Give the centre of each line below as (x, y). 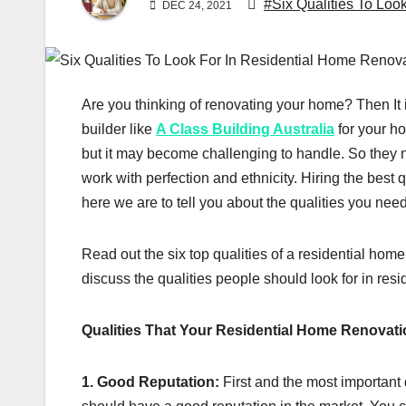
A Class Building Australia (245, 129)
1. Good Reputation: (150, 382)
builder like (119, 129)
